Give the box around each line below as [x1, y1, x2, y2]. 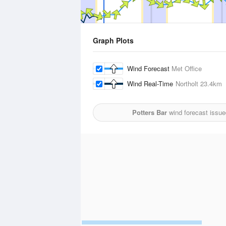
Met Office [172, 64, 202, 73]
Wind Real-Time [127, 79, 176, 88]
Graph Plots [93, 35, 134, 45]
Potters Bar [132, 107, 167, 117]
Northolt [176, 79, 198, 88]
